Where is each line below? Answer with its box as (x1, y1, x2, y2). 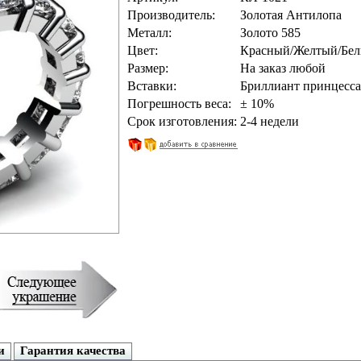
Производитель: (127, 8, 215, 22)
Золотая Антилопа (239, 8, 342, 22)
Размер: (127, 61, 168, 75)
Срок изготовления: (127, 114, 237, 128)
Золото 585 (239, 26, 301, 39)
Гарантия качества (19, 344, 126, 357)
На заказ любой (239, 61, 326, 75)
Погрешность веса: (127, 97, 231, 110)
